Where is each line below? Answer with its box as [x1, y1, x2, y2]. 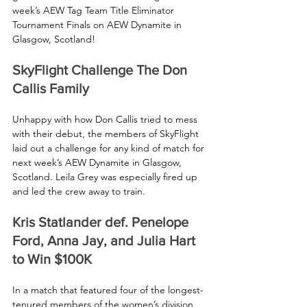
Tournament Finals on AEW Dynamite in [12, 18, 184, 31]
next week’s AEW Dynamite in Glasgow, [12, 156, 184, 169]
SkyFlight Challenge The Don [12, 62, 191, 77]
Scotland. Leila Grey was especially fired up [12, 170, 200, 183]
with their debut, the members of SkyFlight [12, 127, 201, 140]
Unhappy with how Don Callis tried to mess [12, 112, 200, 125]
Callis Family [12, 80, 89, 96]
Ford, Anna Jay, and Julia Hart [12, 232, 199, 248]
